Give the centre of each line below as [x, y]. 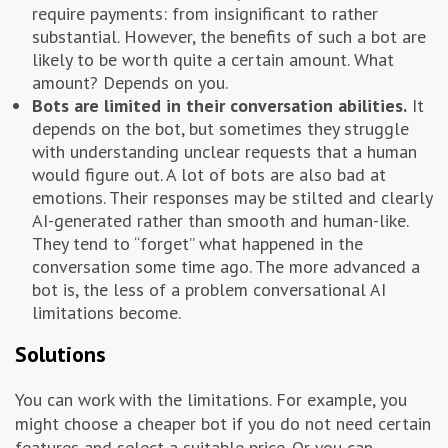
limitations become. [106, 313]
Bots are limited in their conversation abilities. [219, 106]
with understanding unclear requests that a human [224, 152]
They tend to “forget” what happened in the [197, 244]
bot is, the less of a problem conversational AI [209, 290]
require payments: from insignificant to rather [205, 14]
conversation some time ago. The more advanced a [226, 267]
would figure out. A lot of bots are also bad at [209, 175]
